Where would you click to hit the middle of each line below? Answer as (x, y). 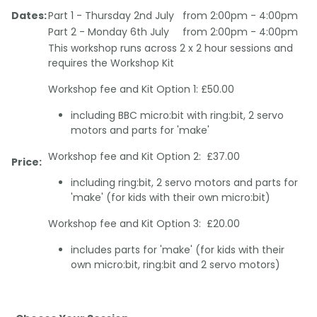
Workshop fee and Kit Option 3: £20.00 (144, 223)
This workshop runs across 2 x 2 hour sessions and (171, 48)
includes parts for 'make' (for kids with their (178, 249)
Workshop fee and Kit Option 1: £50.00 (141, 89)
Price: (27, 162)
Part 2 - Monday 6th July (109, 31)
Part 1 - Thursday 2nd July (111, 15)
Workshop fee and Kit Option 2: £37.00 (144, 156)
